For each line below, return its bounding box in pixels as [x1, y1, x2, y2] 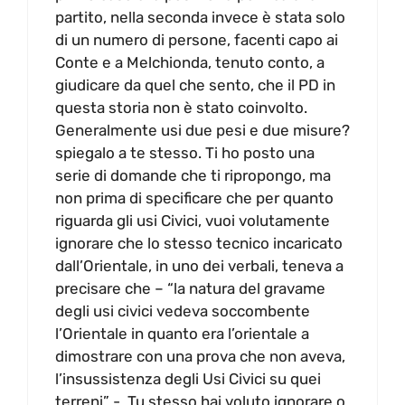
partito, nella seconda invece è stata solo [55, 7, 345, 26]
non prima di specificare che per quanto [55, 188, 334, 207]
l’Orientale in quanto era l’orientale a [55, 324, 309, 343]
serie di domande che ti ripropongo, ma [55, 165, 331, 184]
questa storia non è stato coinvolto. [55, 98, 307, 117]
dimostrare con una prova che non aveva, [55, 346, 345, 365]
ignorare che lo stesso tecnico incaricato [55, 233, 343, 252]
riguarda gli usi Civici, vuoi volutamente [55, 211, 330, 230]
